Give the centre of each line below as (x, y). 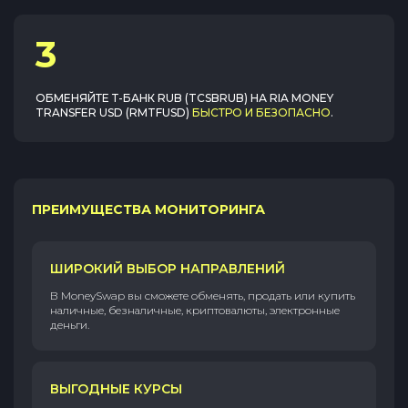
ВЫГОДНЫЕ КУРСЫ (116, 389)
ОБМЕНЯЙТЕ (74, 98)
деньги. (70, 325)
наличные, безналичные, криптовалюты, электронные (195, 310)
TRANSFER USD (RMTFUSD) (112, 112)
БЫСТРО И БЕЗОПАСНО (261, 112)
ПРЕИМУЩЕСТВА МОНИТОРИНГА (148, 209)
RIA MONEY (301, 98)
